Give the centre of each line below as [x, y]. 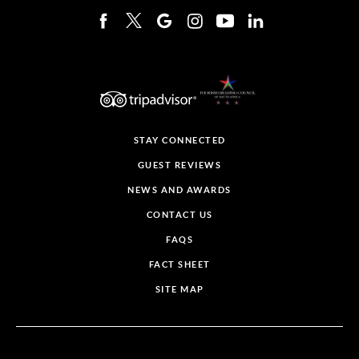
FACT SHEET [179, 264]
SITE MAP [179, 289]
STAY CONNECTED [179, 140]
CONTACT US [179, 214]
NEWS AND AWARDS [179, 190]
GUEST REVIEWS [179, 165]
